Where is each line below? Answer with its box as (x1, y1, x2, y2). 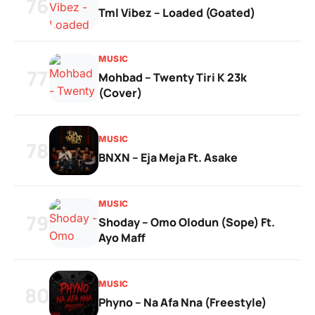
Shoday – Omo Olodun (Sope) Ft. (98, 214, 275, 230)
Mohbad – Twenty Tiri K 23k (98, 70, 247, 85)
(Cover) (98, 85, 142, 101)
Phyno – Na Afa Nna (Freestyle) (98, 295, 266, 310)
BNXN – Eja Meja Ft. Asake (98, 150, 238, 165)
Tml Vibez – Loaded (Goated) (98, 5, 255, 20)
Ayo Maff (98, 230, 146, 245)
